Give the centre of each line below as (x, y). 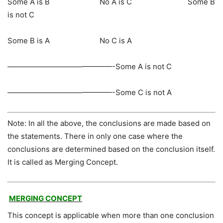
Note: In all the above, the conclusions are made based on (109, 123)
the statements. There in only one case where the (95, 136)
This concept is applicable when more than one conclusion (111, 215)
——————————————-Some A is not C (90, 67)
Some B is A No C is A (70, 41)
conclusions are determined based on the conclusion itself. (111, 149)
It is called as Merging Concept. (63, 162)
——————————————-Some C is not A (90, 93)
